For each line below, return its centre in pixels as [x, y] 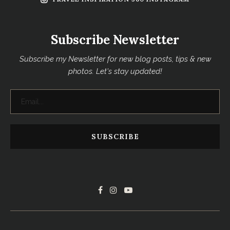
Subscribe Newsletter [115, 40]
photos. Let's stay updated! [115, 71]
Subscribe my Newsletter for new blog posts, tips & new [115, 59]
